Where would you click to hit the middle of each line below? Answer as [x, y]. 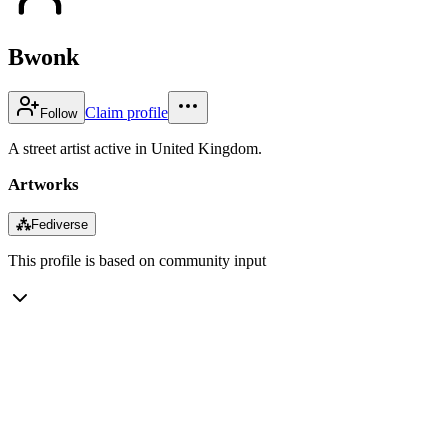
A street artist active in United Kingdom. [135, 148]
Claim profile [126, 112]
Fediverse [59, 224]
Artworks [43, 184]
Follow [58, 113]
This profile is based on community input [137, 260]
